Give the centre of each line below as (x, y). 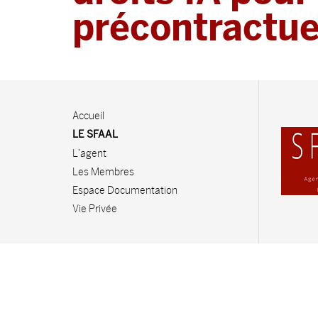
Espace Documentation (125, 191)
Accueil (88, 116)
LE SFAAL (95, 136)
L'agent (89, 154)
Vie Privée (95, 209)
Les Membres (103, 172)
